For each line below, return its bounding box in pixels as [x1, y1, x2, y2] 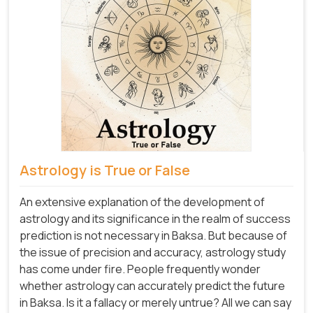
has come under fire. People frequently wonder [20, 261, 261, 277]
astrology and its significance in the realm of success [20, 210, 291, 226]
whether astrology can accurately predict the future [20, 277, 285, 293]
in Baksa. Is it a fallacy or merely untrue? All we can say [20, 294, 291, 310]
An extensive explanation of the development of [20, 194, 265, 210]
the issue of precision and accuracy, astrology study [20, 244, 286, 260]
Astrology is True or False [20, 160, 190, 180]
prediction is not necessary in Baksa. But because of [20, 227, 287, 243]
